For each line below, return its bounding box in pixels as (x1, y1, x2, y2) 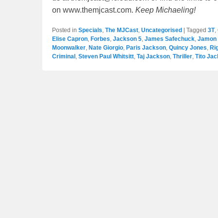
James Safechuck (145, 36, 195, 43)
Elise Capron (52, 36, 88, 43)
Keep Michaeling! (133, 6, 196, 15)
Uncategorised (141, 27, 182, 34)
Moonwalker (52, 44, 86, 52)
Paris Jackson (126, 44, 166, 52)
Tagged (186, 27, 206, 34)
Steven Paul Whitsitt (78, 53, 134, 60)
